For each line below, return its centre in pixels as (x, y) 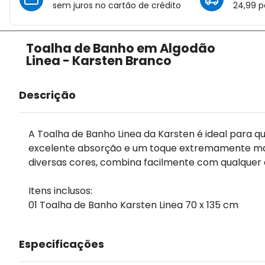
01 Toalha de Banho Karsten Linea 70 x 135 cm (133, 205)
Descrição (47, 95)
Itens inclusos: (60, 191)
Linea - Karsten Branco (99, 61)
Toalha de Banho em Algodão (121, 49)
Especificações (62, 244)
